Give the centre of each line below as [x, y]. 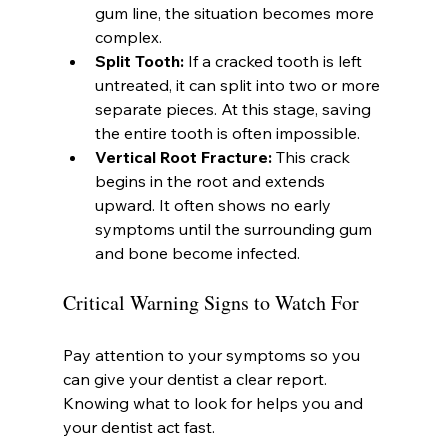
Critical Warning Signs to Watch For [210, 303]
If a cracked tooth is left [274, 61]
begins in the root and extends [211, 181]
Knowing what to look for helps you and [214, 403]
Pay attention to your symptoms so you [213, 355]
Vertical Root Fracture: [183, 157]
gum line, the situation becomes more [236, 13]
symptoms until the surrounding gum [235, 229]
